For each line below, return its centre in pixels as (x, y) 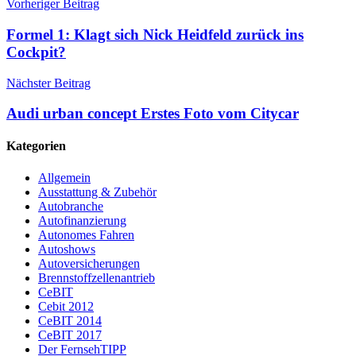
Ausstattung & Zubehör (97, 192)
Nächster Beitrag (48, 83)
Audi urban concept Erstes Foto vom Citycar (153, 114)
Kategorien (36, 146)
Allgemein (64, 177)
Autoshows (67, 249)
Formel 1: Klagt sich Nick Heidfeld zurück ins (155, 34)
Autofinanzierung (82, 220)
